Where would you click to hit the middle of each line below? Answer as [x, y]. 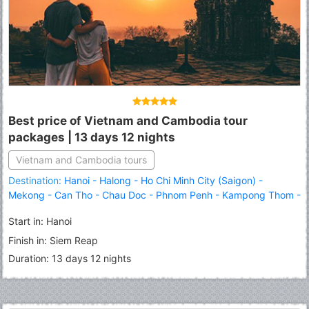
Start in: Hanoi [40, 221]
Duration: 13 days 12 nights [70, 258]
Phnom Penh [184, 195]
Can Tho [73, 195]
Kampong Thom [258, 195]
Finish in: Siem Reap [53, 240]
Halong [115, 180]
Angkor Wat [92, 209]
